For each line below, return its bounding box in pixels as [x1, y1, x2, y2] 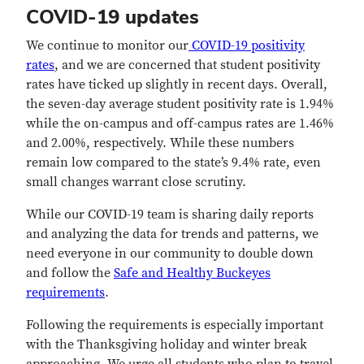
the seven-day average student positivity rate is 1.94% [26, 96, 334, 112]
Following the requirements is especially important [26, 317, 323, 333]
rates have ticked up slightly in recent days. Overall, [26, 76, 327, 93]
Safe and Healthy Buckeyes [114, 265, 271, 281]
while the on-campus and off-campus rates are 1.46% [26, 115, 334, 132]
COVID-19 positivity [188, 37, 305, 54]
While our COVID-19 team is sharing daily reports [26, 206, 314, 223]
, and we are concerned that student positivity [54, 57, 320, 73]
